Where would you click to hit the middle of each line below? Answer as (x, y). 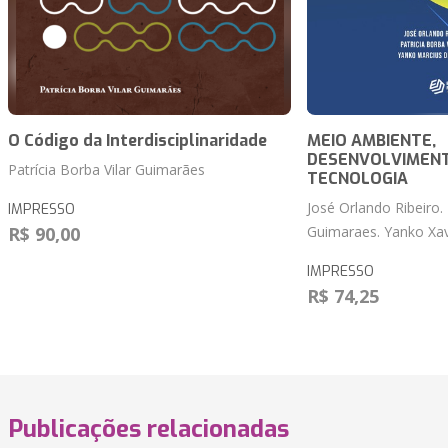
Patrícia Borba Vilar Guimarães (106, 170)
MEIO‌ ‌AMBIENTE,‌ (371, 141)
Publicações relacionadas (148, 429)
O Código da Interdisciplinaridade (137, 141)
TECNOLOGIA (357, 179)
